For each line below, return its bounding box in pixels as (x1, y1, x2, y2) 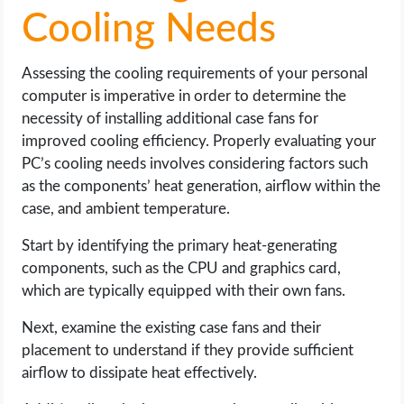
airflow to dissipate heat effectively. (22, 365, 258, 381)
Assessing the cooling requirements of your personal (22, 66, 369, 81)
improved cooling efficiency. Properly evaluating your (22, 133, 377, 149)
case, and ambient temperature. (22, 201, 231, 216)
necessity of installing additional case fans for (22, 111, 319, 126)
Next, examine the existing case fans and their (22, 320, 322, 335)
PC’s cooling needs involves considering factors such (22, 156, 369, 171)
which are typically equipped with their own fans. (22, 283, 346, 298)
